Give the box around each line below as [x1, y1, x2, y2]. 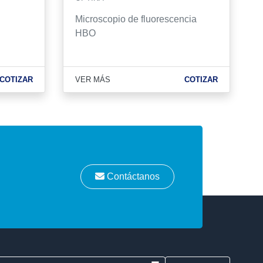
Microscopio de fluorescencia [75, 14, 197, 24]
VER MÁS [75, 75, 110, 84]
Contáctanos [104, 171, 160, 181]
